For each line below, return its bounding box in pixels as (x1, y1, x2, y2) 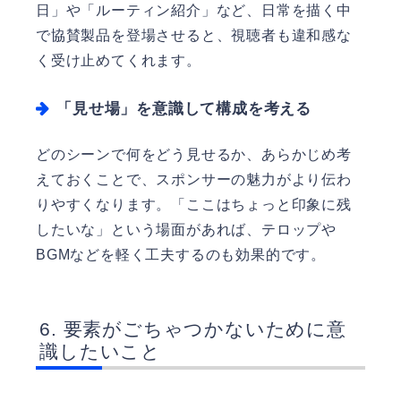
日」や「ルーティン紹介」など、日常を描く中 (36, 2, 352, 18)
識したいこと (39, 341, 161, 363)
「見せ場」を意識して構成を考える (56, 99, 312, 117)
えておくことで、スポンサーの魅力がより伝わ (36, 171, 352, 187)
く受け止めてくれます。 (36, 52, 201, 68)
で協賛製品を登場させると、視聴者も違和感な (36, 27, 352, 43)
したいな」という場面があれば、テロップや (36, 221, 337, 237)
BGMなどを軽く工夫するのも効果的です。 (36, 246, 326, 262)
